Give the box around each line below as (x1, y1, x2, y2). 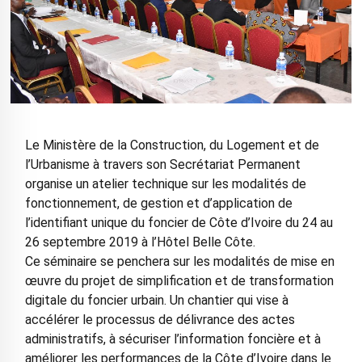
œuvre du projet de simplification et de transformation (24, 273, 334, 289)
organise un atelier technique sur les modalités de (24, 176, 306, 192)
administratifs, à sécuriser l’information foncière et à (24, 331, 321, 347)
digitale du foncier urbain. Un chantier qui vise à (24, 293, 288, 309)
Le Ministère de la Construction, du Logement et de (24, 137, 319, 154)
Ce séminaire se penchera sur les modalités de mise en (24, 254, 335, 270)
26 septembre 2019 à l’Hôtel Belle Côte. (24, 234, 255, 250)
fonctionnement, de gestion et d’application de (24, 196, 293, 212)
